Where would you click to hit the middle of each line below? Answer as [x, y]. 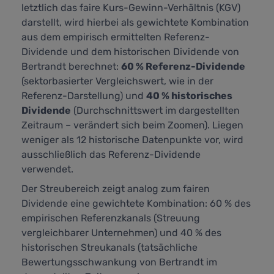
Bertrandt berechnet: [71, 67]
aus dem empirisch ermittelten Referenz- [116, 37]
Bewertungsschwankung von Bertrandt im [119, 262]
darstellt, [43, 23]
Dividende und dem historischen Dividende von [130, 52]
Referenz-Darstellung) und [84, 96]
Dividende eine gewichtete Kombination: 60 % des [136, 204]
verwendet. [47, 169]
